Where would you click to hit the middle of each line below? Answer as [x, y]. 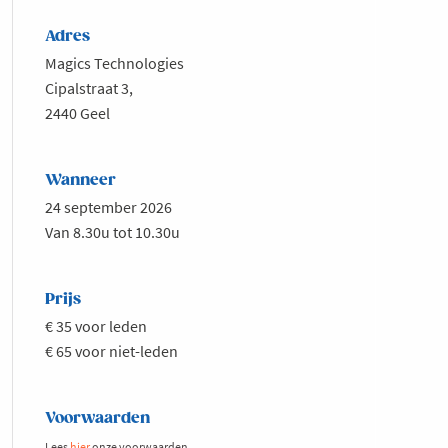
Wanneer [80, 180]
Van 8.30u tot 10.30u [114, 231]
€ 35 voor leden [96, 325]
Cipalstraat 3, [89, 87]
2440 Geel [77, 112]
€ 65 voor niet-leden [113, 350]
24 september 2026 [108, 206]
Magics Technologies [114, 62]
